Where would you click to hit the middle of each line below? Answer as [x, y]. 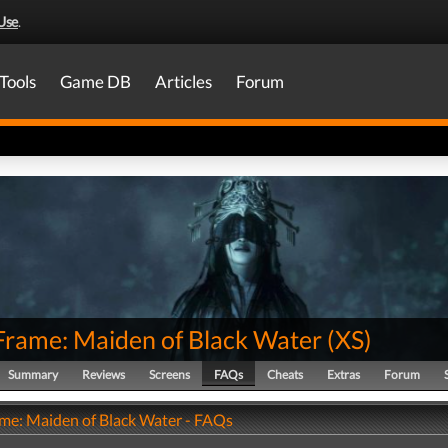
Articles [183, 81]
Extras [343, 374]
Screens [169, 374]
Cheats [285, 374]
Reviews [103, 374]
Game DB [95, 81]
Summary [33, 374]
